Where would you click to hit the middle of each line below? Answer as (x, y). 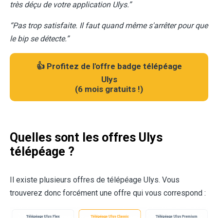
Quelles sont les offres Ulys (86, 137)
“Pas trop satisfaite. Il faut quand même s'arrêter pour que (109, 26)
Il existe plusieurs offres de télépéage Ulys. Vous (95, 180)
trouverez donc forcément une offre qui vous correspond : (108, 193)
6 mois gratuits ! (109, 89)
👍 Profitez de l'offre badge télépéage (109, 66)
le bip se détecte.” (39, 39)
